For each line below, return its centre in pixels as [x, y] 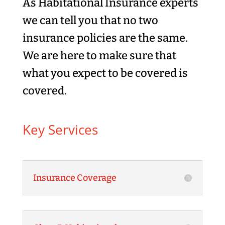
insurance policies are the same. [105, 38]
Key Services [60, 130]
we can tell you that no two [90, 20]
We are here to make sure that [99, 55]
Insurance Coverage [75, 178]
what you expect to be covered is [105, 73]
